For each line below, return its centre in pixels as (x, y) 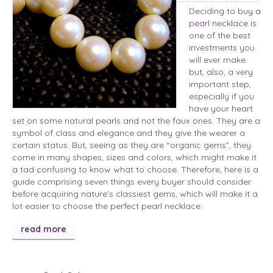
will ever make (217, 60)
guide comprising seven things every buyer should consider (132, 182)
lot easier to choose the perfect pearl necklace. (107, 206)
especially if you (222, 97)
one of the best (220, 36)
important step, (220, 84)
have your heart (221, 109)
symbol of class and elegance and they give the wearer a (129, 133)
